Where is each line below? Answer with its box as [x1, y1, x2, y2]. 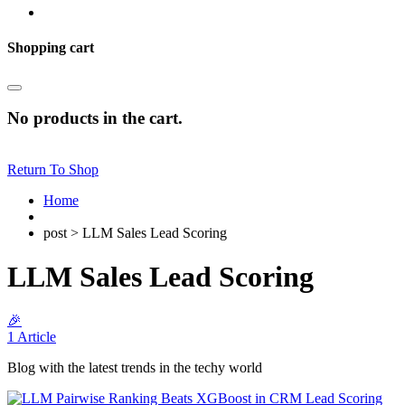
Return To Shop [7, 161, 99, 177]
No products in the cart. [7, 108, 183, 127]
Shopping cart [7, 39, 94, 55]
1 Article [7, 329, 56, 345]
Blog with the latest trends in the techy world [7, 360, 262, 376]
